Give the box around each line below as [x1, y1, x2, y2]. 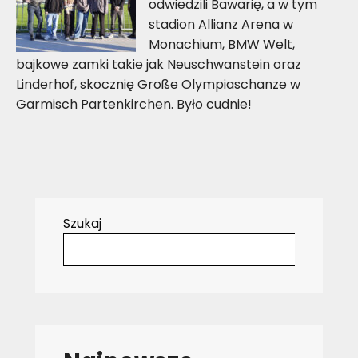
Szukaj [63, 213, 101, 233]
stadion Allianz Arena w [149, 14, 293, 34]
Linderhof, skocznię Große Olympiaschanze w [16, 74, 300, 93]
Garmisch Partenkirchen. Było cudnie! [16, 94, 252, 113]
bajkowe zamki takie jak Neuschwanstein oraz [16, 54, 301, 74]
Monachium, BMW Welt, [149, 34, 295, 54]
